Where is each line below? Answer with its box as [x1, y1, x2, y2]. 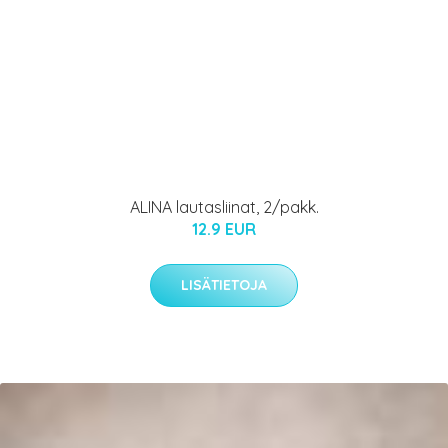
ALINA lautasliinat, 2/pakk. [129, 196, 319, 217]
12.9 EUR [192, 218, 256, 239]
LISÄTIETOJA [181, 275, 267, 294]
